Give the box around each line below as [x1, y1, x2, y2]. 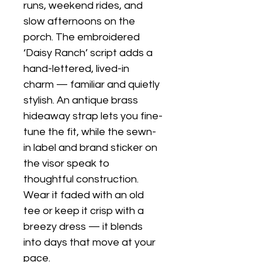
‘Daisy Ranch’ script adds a [23, 47, 155, 59]
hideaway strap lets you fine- [23, 111, 163, 122]
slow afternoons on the [23, 16, 137, 27]
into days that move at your [23, 237, 158, 249]
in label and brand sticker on [23, 142, 160, 154]
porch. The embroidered [23, 32, 142, 43]
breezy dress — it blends [23, 221, 145, 233]
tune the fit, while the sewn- [23, 126, 156, 138]
